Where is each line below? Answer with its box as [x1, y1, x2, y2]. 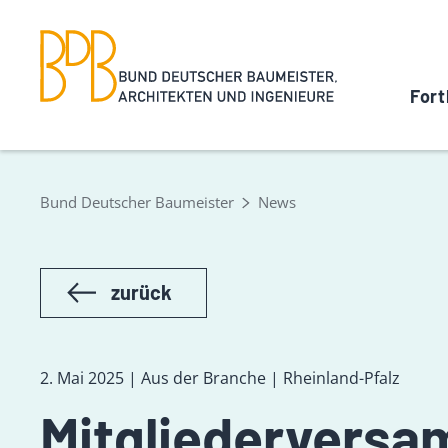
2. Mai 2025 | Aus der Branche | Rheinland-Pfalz [40, 367, 400, 389]
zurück [111, 280, 172, 304]
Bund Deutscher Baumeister [40, 192, 234, 212]
